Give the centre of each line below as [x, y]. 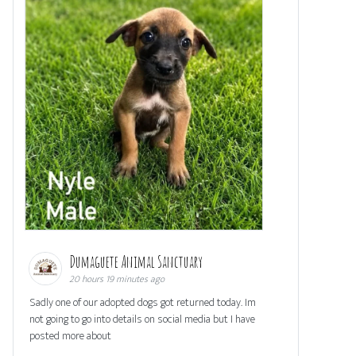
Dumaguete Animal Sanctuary [137, 262]
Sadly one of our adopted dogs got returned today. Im [143, 303]
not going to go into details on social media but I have [142, 319]
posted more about [70, 336]
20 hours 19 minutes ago [117, 279]
